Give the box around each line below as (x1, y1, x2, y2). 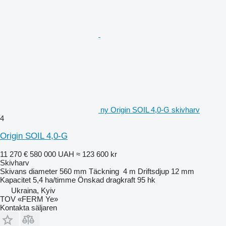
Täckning (89, 166, 119, 176)
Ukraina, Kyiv (11, 186, 55, 195)
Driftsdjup (138, 166, 169, 176)
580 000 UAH (30, 149, 74, 158)
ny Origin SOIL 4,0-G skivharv (100, 105, 200, 114)
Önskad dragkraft (78, 175, 135, 184)
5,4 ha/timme (33, 175, 76, 184)
